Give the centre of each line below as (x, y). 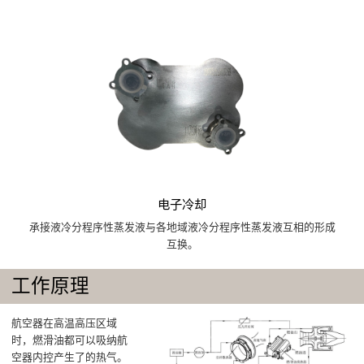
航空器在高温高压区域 (65, 323)
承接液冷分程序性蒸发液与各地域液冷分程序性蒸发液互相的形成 (182, 227)
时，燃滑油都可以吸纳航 (70, 340)
